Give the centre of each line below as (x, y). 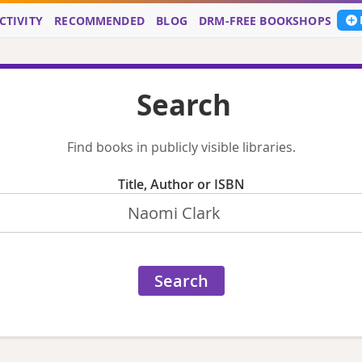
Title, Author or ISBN (181, 185)
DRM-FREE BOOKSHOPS (265, 21)
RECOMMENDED (99, 21)
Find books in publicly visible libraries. (181, 147)
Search (184, 104)
